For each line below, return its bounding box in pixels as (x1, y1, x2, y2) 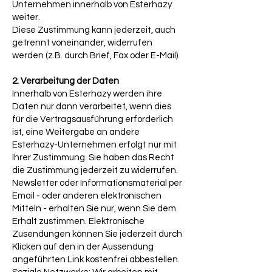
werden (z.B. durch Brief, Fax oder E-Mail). (12, 51, 180, 60)
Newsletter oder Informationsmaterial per (12, 178, 182, 188)
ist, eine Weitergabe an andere (12, 127, 140, 137)
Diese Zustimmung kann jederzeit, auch (12, 25, 175, 35)
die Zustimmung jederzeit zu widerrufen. (12, 166, 178, 175)
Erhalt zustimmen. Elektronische (12, 217, 144, 226)
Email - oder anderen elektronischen (12, 191, 161, 200)
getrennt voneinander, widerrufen (12, 38, 152, 47)
